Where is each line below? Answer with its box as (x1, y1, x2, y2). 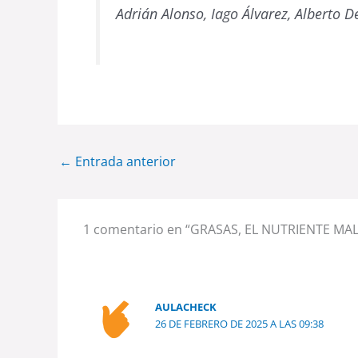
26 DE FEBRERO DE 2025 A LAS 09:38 (155, 316, 324, 331)
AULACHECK (155, 299, 217, 314)
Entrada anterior (72, 152, 176, 170)
